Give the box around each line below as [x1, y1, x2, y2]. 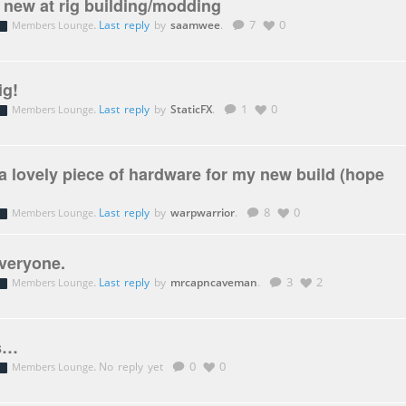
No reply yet [98, 359, 168, 374]
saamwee [169, 17, 220, 32]
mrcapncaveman [169, 275, 257, 289]
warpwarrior [169, 205, 235, 219]
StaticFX [169, 101, 212, 116]
